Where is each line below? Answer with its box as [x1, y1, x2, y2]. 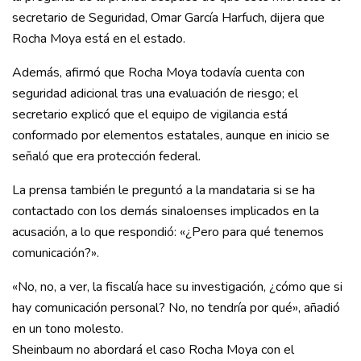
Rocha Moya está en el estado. [12, 30, 185, 48]
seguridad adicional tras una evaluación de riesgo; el [12, 85, 298, 103]
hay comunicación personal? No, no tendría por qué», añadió [12, 299, 340, 317]
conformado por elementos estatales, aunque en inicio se [12, 127, 330, 145]
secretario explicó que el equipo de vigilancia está [12, 106, 288, 124]
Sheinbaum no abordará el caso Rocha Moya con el [12, 341, 294, 359]
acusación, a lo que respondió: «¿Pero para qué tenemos [12, 223, 324, 242]
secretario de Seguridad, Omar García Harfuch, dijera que [12, 9, 325, 27]
